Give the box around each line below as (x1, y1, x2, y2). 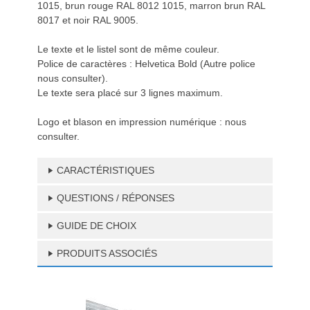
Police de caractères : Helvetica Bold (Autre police (37, 58, 255, 69)
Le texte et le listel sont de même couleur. (37, 44, 219, 55)
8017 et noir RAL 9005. (37, 15, 138, 26)
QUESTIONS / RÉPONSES (57, 192, 174, 203)
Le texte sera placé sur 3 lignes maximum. (37, 87, 223, 98)
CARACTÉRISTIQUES (57, 165, 154, 176)
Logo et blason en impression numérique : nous (37, 116, 246, 127)
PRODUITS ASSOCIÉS (57, 248, 157, 259)
